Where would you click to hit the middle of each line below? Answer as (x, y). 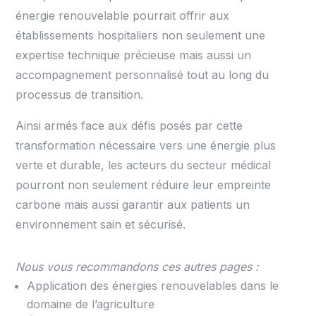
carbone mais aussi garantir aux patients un (133, 205)
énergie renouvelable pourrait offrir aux (123, 16)
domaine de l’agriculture (91, 304)
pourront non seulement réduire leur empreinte (144, 185)
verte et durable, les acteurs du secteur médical (144, 165)
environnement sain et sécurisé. (101, 225)
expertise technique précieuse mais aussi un (134, 55)
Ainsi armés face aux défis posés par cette (129, 126)
